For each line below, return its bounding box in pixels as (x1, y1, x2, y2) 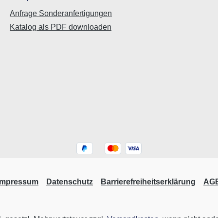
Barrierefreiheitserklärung (101, 178, 196, 186)
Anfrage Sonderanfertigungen (10, 9, 112, 18)
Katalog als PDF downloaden (10, 23, 111, 32)
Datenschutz (46, 178, 93, 186)
